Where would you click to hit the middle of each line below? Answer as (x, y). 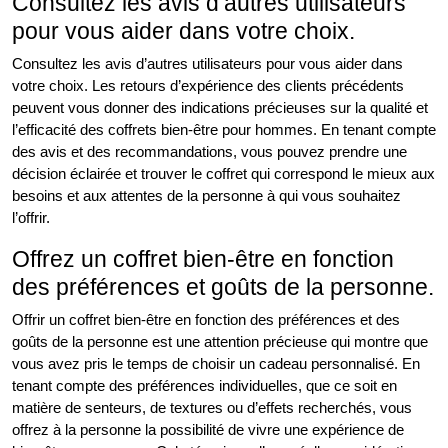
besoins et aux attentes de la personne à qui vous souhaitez (206, 196)
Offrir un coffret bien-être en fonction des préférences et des (206, 320)
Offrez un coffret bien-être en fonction (203, 259)
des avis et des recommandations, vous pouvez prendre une (209, 152)
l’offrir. (31, 218)
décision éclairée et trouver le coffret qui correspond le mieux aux (223, 174)
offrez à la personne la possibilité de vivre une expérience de (208, 430)
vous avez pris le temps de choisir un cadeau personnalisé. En (216, 364)
